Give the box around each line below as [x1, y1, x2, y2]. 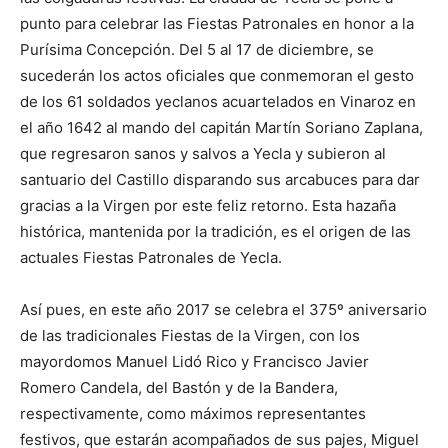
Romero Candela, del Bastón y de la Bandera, [20, 378, 338, 398]
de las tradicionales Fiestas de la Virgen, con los [20, 326, 360, 346]
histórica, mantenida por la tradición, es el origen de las [20, 222, 411, 242]
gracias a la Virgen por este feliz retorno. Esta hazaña [20, 196, 396, 216]
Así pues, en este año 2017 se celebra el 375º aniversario [20, 300, 427, 320]
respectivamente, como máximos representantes [20, 404, 366, 424]
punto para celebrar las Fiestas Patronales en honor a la [20, 14, 414, 34]
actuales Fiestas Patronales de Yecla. [20, 248, 282, 268]
